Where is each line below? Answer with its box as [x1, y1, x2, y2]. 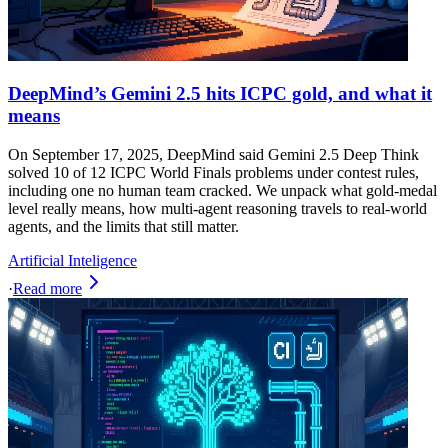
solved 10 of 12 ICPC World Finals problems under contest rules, [8, 164, 419, 182]
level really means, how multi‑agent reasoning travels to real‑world [8, 200, 427, 218]
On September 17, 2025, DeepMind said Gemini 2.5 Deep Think [8, 146, 419, 164]
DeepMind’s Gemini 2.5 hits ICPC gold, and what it [8, 83, 432, 105]
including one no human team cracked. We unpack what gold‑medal [8, 182, 437, 200]
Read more [13, 280, 82, 298]
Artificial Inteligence [8, 252, 137, 270]
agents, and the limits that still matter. [8, 218, 239, 236]
